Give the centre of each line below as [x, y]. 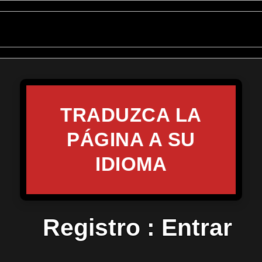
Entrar [197, 227]
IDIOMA [131, 164]
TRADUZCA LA [131, 115]
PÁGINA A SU [131, 139]
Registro [92, 227]
